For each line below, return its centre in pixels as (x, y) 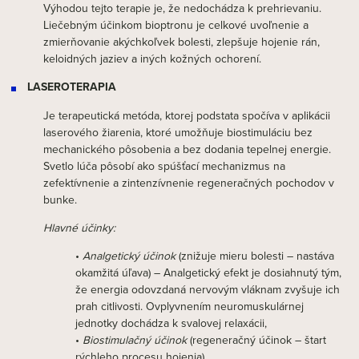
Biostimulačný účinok (135, 340)
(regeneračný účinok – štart (256, 340)
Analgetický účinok (129, 256)
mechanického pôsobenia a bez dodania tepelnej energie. (187, 149)
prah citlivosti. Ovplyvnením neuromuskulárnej (190, 306)
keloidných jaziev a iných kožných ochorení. (152, 58)
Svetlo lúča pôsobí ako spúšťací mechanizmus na (164, 166)
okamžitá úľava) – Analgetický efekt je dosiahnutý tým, (208, 272)
